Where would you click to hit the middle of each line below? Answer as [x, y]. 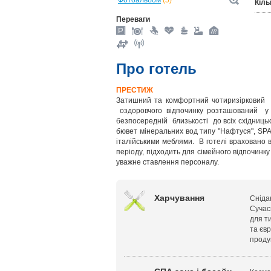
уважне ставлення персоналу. [168, 162]
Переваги [133, 19]
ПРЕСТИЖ [135, 90]
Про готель [156, 69]
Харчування [179, 198]
